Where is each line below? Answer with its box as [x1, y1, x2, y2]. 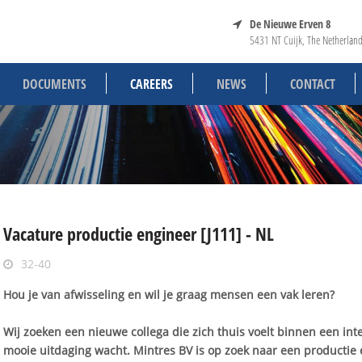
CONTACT [290, 75, 335, 93]
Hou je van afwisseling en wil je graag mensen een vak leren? [3, 286, 335, 302]
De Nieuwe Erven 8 [250, 16, 330, 32]
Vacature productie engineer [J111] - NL [3, 222, 274, 246]
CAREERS [130, 75, 173, 93]
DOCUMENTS [23, 75, 86, 93]
